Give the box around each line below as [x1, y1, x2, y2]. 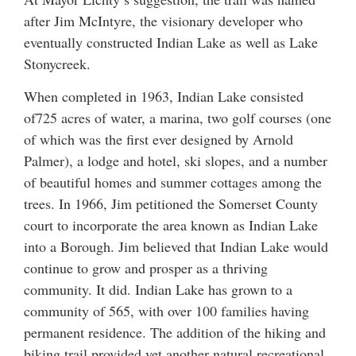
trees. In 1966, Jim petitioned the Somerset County [24, 194, 318, 214]
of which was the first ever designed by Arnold [24, 130, 293, 149]
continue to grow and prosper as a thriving [24, 258, 268, 278]
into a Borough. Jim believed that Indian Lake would [24, 237, 328, 257]
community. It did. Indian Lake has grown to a [24, 280, 292, 300]
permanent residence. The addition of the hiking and [24, 323, 326, 342]
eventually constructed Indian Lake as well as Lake [24, 32, 318, 52]
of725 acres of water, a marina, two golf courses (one [24, 108, 331, 128]
